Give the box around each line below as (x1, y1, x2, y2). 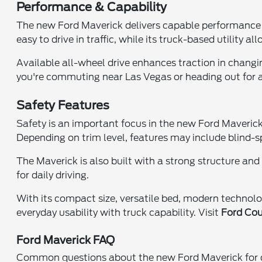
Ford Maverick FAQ (16, 234, 115, 246)
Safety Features (16, 98, 110, 112)
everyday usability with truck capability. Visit (16, 207, 222, 218)
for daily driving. (16, 170, 89, 181)
